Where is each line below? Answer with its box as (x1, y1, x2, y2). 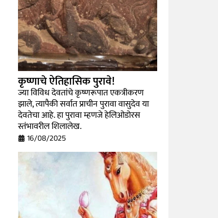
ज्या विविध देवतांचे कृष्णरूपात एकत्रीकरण (18, 85, 144, 100)
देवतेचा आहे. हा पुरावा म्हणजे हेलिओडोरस (18, 108, 141, 123)
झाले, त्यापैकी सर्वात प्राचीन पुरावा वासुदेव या (18, 96, 149, 111)
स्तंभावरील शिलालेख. (18, 119, 82, 134)
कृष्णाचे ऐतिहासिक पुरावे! (18, 72, 115, 91)
